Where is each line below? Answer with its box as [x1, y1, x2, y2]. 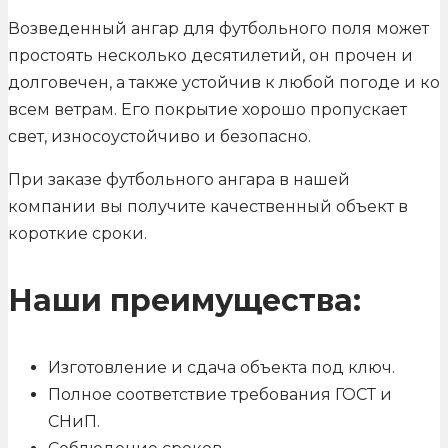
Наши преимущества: [8, 281, 361, 319]
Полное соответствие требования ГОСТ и [48, 384, 392, 404]
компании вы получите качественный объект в [8, 196, 408, 216]
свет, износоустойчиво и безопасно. [8, 126, 311, 146]
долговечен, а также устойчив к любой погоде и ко [8, 72, 440, 92]
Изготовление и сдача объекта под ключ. [48, 357, 395, 377]
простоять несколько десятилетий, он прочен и [8, 45, 413, 65]
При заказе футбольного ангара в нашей [8, 169, 350, 189]
